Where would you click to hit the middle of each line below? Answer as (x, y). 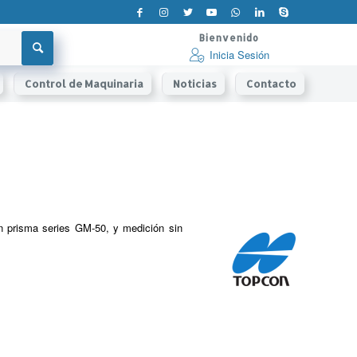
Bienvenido (229, 38)
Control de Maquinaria (84, 84)
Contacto (271, 84)
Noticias (194, 84)
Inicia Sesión (239, 55)
